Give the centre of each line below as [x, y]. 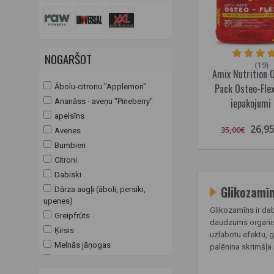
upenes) [58, 201]
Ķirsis [64, 230]
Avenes [68, 130]
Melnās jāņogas [83, 245]
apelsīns [69, 116]
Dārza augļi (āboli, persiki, [100, 189]
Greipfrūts [72, 215]
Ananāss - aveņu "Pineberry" [104, 101]
